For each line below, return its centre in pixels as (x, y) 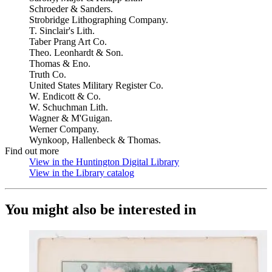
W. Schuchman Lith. (69, 107)
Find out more (32, 151)
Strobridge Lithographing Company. (99, 20)
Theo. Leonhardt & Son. (76, 53)
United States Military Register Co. (96, 85)
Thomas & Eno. (60, 63)
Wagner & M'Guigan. (71, 118)
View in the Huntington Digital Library (104, 162)
